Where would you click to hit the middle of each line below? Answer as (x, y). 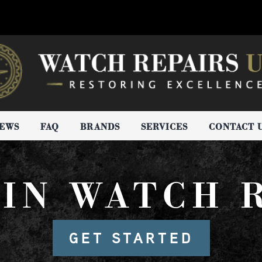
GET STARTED (131, 238)
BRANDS (100, 127)
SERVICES (164, 127)
